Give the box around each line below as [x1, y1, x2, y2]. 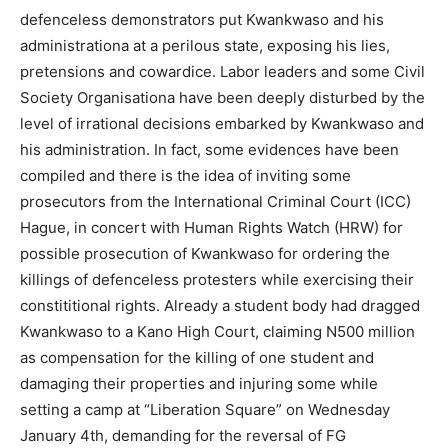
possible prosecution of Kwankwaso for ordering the [20, 243, 390, 263]
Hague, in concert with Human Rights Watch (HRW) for [20, 217, 403, 237]
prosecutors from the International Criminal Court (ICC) [20, 191, 411, 211]
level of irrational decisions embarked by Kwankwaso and [20, 113, 424, 133]
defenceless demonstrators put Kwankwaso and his [20, 9, 384, 29]
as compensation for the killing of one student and [20, 347, 374, 367]
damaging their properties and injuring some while [20, 373, 378, 393]
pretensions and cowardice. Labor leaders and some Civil [20, 61, 425, 81]
